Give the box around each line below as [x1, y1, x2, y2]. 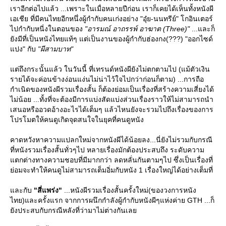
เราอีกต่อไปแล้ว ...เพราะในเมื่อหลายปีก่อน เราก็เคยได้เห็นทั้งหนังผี [10, 5, 213, 13]
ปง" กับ [10, 45, 38, 53]
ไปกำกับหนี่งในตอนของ [10, 25, 85, 33]
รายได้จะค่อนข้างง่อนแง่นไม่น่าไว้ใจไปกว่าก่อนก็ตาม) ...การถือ [10, 75, 204, 84]
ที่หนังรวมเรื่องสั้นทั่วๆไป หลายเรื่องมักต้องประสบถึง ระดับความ [10, 146, 204, 154]
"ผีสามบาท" [38, 45, 73, 53]
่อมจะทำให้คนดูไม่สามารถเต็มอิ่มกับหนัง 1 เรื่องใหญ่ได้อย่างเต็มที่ [10, 166, 213, 175]
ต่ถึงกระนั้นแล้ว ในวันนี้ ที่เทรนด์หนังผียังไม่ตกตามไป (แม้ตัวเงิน [10, 65, 210, 74]
